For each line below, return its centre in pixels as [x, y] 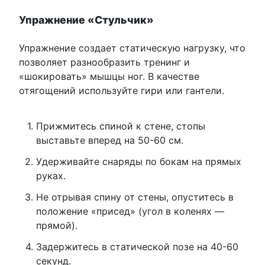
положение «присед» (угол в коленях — [130, 211]
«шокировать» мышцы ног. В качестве [109, 76]
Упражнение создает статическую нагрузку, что [132, 48]
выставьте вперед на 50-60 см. [109, 140]
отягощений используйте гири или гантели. [122, 90]
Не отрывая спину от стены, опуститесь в [135, 197]
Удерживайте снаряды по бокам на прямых [138, 161]
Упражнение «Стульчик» [86, 20]
